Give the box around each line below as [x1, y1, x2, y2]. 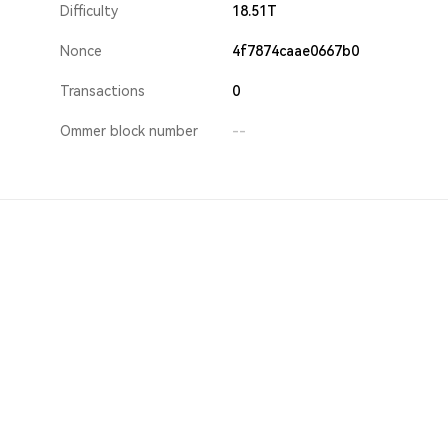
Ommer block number [60, 123, 198, 139]
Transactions [60, 83, 145, 99]
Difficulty [60, 3, 118, 19]
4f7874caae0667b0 [232, 43, 359, 59]
